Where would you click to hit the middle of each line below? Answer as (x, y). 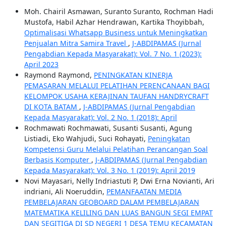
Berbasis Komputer (58, 160)
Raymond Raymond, (59, 75)
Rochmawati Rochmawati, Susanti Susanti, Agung (108, 128)
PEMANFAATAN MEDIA (144, 191)
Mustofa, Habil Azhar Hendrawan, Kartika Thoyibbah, (114, 22)
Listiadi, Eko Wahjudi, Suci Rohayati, (86, 138)
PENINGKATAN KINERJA (133, 75)
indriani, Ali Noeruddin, (65, 191)
